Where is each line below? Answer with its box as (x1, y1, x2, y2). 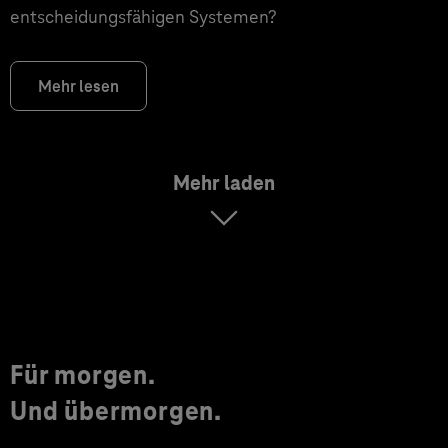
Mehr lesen (38, 76, 119, 97)
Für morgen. (10, 359, 156, 391)
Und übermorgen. (10, 395, 222, 427)
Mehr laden (173, 170, 275, 196)
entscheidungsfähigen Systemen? (10, 5, 277, 28)
